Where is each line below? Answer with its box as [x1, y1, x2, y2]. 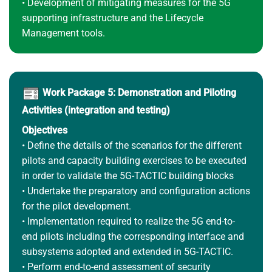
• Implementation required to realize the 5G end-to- [21, 215, 235, 227]
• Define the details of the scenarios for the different [21, 139, 242, 151]
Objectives [21, 124, 67, 136]
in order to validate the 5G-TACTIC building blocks [21, 169, 234, 182]
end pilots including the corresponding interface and [21, 230, 244, 242]
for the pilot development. [21, 200, 131, 212]
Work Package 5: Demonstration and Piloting [42, 86, 236, 98]
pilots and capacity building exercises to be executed [21, 154, 246, 166]
